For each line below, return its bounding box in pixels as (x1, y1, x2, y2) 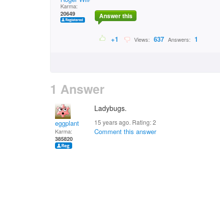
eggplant (55, 118, 79, 128)
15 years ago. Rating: (94, 118, 153, 126)
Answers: (166, 35, 192, 44)
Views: (131, 35, 151, 44)
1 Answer (50, 80, 105, 98)
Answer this (99, 11, 133, 21)
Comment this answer (94, 127, 156, 136)
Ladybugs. (94, 103, 127, 113)
